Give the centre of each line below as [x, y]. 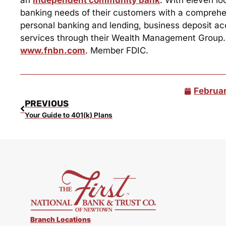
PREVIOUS [47, 104]
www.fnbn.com [53, 50]
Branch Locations [61, 220]
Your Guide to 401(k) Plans [69, 115]
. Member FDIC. [117, 50]
